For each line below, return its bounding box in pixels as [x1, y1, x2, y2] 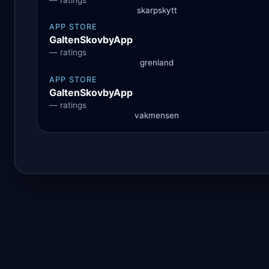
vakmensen [134, 110, 179, 121]
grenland [140, 58, 174, 68]
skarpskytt [136, 5, 177, 15]
